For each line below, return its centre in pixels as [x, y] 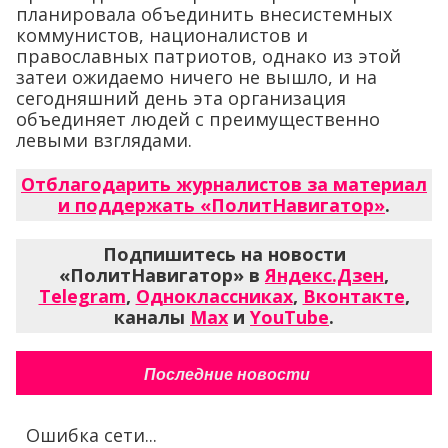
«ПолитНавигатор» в [162, 274]
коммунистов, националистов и [162, 34]
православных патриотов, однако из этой [208, 55]
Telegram [82, 295]
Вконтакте [353, 295]
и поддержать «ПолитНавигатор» [221, 204]
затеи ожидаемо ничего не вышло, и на [196, 76]
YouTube [289, 316]
